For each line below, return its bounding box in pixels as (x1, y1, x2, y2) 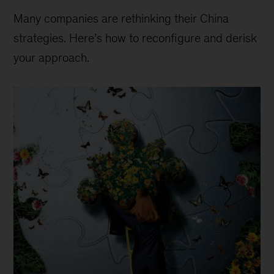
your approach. (13, 51, 90, 65)
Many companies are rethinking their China (13, 12, 229, 26)
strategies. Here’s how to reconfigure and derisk (13, 31, 257, 45)
